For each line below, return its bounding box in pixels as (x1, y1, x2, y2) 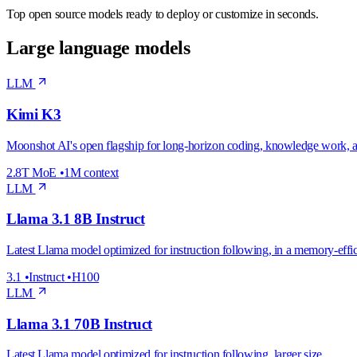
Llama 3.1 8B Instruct (6, 210, 145, 228)
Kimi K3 (6, 105, 61, 123)
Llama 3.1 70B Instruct (6, 315, 153, 332)
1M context (64, 165, 119, 179)
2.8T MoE (6, 165, 57, 179)
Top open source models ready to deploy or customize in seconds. (6, 7, 319, 22)
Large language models (6, 37, 190, 59)
